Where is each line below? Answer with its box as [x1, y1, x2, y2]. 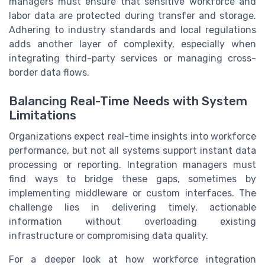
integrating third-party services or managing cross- [9, 52, 256, 64]
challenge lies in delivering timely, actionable [9, 202, 256, 214]
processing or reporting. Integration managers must [9, 159, 256, 171]
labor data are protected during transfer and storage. [9, 9, 256, 21]
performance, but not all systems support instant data [9, 145, 256, 157]
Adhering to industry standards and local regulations [9, 24, 256, 35]
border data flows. [9, 66, 89, 78]
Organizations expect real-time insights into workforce [9, 131, 256, 143]
